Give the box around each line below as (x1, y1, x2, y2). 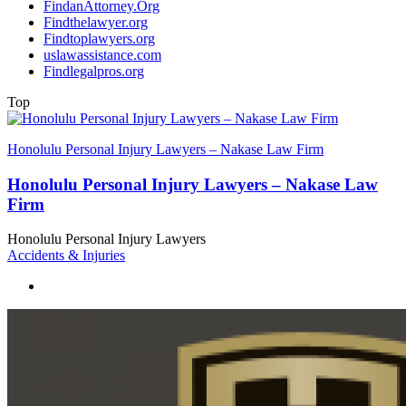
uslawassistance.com (43, 46, 161, 63)
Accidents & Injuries (7, 247, 125, 264)
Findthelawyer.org (43, 14, 148, 30)
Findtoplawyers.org (43, 30, 155, 46)
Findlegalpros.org (43, 63, 144, 79)
